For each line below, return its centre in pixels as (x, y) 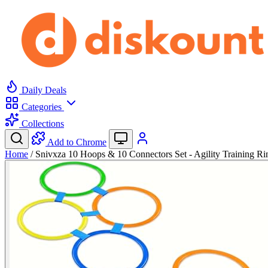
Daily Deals (43, 90)
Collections (42, 124)
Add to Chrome (77, 142)
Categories (42, 107)
